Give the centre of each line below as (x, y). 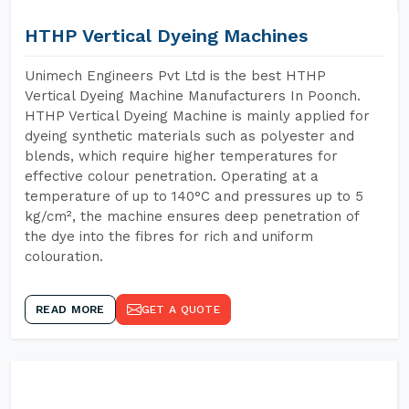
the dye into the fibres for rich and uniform (169, 236)
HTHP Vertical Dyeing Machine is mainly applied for (197, 116)
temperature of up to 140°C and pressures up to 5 (194, 196)
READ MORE (70, 309)
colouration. (64, 257)
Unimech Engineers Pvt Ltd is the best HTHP (175, 76)
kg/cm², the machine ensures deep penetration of (192, 216)
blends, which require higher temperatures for (181, 156)
